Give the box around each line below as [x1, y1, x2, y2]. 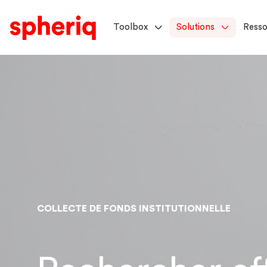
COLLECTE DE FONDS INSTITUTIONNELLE [37, 204, 231, 214]
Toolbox [113, 23, 148, 32]
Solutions [176, 23, 215, 32]
